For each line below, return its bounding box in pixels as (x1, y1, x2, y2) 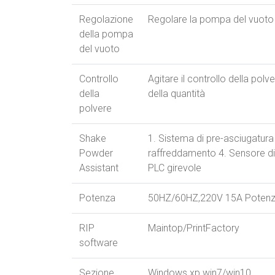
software (79, 237, 118, 249)
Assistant (79, 162, 118, 174)
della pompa (79, 28, 133, 41)
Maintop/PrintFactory (148, 222, 239, 234)
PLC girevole (148, 162, 201, 174)
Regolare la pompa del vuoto (148, 14, 274, 26)
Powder (79, 147, 113, 160)
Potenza (79, 192, 115, 204)
